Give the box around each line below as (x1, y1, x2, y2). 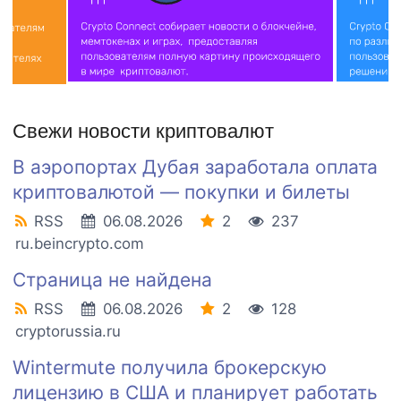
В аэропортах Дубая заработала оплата (13, 156, 378, 179)
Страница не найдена (13, 269, 212, 292)
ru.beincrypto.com (15, 235, 144, 253)
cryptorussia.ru (15, 322, 121, 341)
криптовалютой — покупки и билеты (13, 181, 350, 204)
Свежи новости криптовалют (13, 120, 274, 143)
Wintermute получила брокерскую (13, 356, 327, 380)
